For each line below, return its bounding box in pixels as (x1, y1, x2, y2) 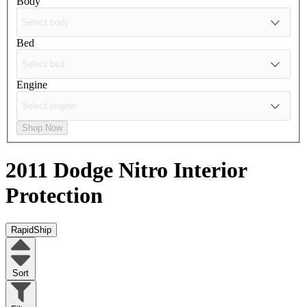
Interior (173, 158, 247, 183)
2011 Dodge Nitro (5, 158, 173, 183)
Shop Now (22, 122, 62, 133)
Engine (16, 78, 47, 90)
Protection (5, 183, 103, 208)
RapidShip (11, 225, 51, 236)
